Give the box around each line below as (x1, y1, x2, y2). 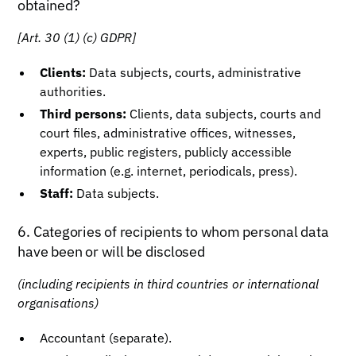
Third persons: (40, 106, 127, 122)
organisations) (17, 295, 99, 311)
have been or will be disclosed (17, 242, 205, 261)
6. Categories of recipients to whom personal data (17, 222, 329, 241)
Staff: (40, 185, 74, 201)
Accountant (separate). (40, 330, 172, 346)
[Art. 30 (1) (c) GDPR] (17, 29, 137, 45)
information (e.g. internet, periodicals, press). (40, 163, 298, 179)
